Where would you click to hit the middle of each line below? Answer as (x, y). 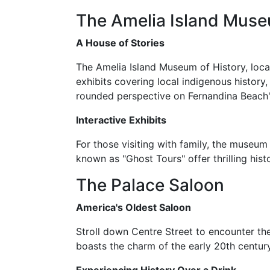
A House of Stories (120, 43)
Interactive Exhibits (121, 120)
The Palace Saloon (150, 185)
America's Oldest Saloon (133, 207)
